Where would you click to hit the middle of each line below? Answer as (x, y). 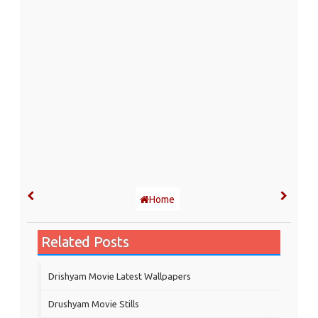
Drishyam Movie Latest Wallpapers (120, 276)
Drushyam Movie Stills (94, 303)
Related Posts (85, 241)
